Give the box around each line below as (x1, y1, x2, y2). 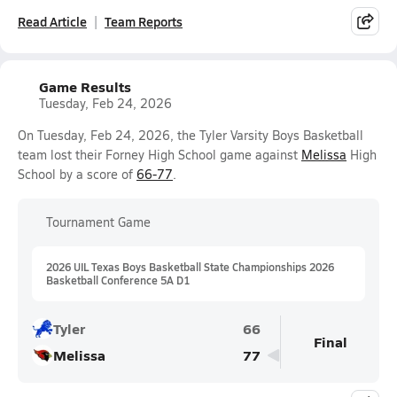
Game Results (39, 76, 131, 97)
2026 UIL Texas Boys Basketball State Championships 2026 (46, 260, 334, 274)
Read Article (18, 12, 87, 30)
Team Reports (105, 12, 183, 30)
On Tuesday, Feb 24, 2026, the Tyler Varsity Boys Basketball (18, 127, 363, 144)
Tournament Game (46, 214, 151, 230)
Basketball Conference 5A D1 (46, 273, 190, 287)
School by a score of (18, 166, 136, 183)
